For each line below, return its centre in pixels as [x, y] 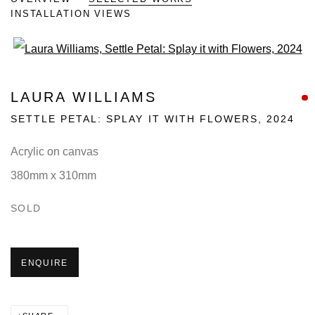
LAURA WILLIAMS [84, 97]
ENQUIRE [45, 263]
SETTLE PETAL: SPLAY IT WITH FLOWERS [134, 119]
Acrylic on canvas [54, 152]
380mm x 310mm [53, 176]
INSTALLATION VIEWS [71, 14]
